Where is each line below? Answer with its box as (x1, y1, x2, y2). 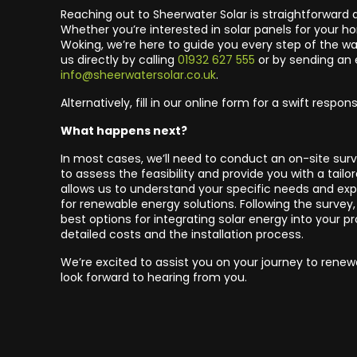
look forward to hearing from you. (61, 269, 247, 285)
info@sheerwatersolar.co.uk (61, 66, 216, 83)
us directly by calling (61, 51, 178, 68)
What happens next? (61, 122, 187, 139)
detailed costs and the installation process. (61, 226, 304, 242)
